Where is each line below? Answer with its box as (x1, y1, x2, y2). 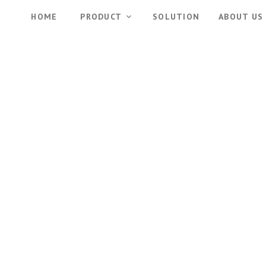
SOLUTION (153, 11, 199, 22)
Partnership (80, 198, 186, 225)
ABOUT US (218, 11, 263, 22)
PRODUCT (80, 11, 122, 22)
